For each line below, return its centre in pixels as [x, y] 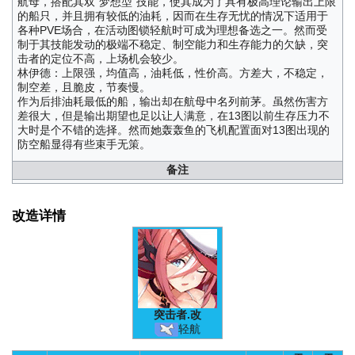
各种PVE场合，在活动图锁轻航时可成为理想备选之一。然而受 [172, 30]
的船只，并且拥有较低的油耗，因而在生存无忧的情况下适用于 [172, 15]
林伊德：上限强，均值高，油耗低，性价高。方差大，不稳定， [172, 73]
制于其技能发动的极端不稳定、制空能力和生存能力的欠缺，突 [172, 44]
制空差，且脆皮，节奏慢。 [84, 87]
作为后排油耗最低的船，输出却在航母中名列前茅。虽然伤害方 [172, 101]
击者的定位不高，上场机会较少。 [100, 58]
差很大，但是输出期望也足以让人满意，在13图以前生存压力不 [173, 115]
